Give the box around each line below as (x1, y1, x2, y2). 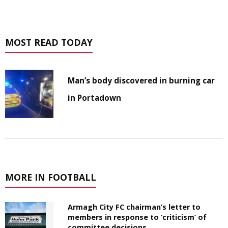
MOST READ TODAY (5, 36, 93, 49)
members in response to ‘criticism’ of (68, 212, 207, 222)
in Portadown (68, 93, 122, 103)
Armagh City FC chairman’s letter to (68, 202, 201, 212)
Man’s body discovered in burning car (68, 75, 215, 86)
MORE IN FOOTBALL (5, 171, 96, 184)
